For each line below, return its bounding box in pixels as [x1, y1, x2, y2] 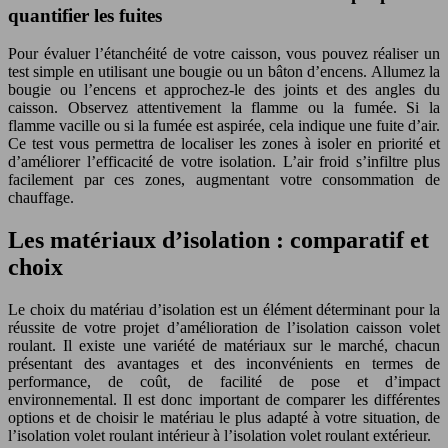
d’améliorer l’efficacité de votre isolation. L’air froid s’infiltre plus [8, 153, 440, 171]
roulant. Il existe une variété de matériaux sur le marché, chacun [8, 337, 440, 355]
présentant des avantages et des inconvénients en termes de [8, 355, 440, 373]
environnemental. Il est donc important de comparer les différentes [8, 391, 440, 409]
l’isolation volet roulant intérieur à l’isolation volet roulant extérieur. [8, 427, 431, 445]
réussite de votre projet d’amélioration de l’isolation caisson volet [8, 319, 440, 337]
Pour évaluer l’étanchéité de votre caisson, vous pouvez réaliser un [8, 45, 440, 63]
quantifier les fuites [8, 4, 162, 26]
